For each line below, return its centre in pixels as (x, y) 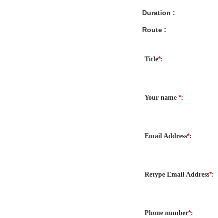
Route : (154, 29)
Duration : (159, 12)
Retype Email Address (177, 174)
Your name (162, 97)
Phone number (166, 213)
